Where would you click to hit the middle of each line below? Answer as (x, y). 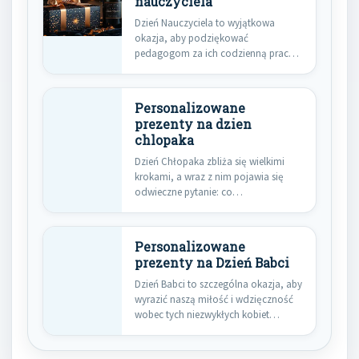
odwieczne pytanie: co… (189, 192)
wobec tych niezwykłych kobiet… (207, 314)
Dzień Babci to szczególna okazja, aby (218, 284)
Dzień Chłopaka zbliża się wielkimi (210, 161)
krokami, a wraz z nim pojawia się (209, 176)
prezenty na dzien (193, 124)
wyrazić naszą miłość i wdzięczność (214, 299)
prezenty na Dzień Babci (212, 262)
